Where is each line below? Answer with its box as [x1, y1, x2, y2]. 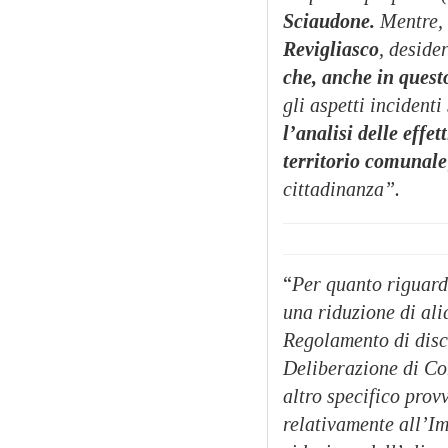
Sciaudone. [283, 9, 375, 32]
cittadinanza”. [283, 177, 400, 200]
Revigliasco [283, 37, 379, 60]
